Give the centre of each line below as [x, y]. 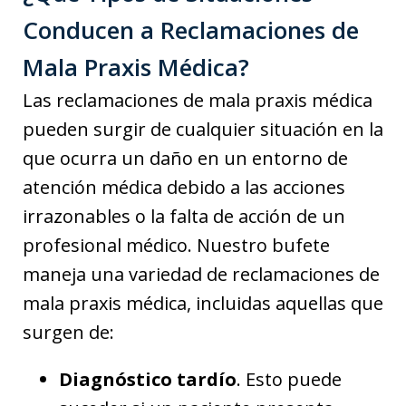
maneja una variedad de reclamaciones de [201, 274]
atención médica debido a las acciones [184, 187]
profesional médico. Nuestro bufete [176, 245]
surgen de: [68, 332]
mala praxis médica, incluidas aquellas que [203, 303]
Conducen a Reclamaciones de [191, 29]
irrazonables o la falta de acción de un [184, 216]
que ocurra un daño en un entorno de [185, 158]
